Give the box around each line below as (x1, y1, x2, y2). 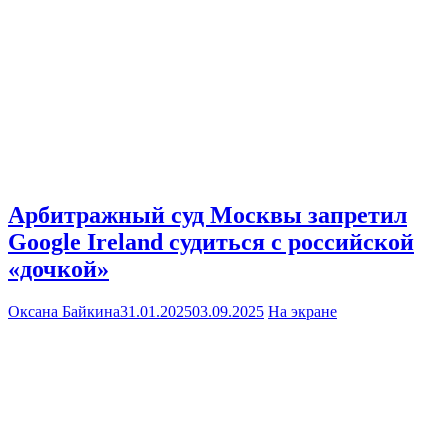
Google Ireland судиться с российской (8, 229, 414, 256)
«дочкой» (8, 256, 109, 283)
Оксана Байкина (8, 303, 120, 321)
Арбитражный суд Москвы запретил (8, 202, 407, 229)
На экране (268, 303, 337, 321)
